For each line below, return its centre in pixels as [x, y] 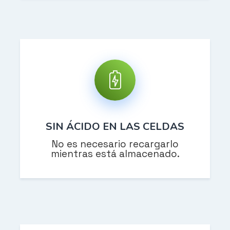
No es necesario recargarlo [115, 144]
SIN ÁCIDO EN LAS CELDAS [115, 127]
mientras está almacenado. [115, 154]
